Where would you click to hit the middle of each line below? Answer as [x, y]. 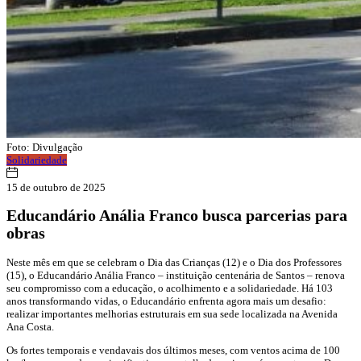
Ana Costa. [30, 326]
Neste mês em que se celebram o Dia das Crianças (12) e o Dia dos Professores [174, 262]
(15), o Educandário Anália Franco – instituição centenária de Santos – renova [176, 275]
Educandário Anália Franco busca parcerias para [177, 216]
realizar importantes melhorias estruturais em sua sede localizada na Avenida [172, 313]
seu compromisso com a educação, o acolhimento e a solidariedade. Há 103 [170, 288]
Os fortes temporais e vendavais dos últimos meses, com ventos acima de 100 [173, 350]
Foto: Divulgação [45, 147]
